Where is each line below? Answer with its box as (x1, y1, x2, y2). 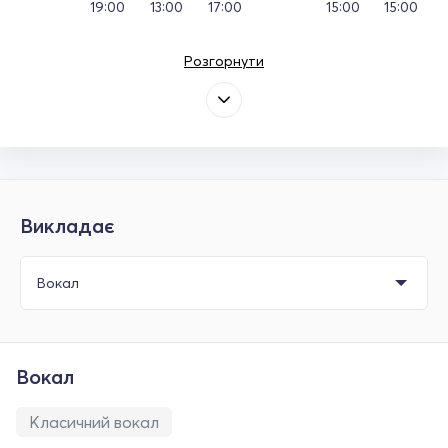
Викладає (20, 212, 115, 238)
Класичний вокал (29, 411, 159, 432)
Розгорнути (184, 51, 264, 70)
